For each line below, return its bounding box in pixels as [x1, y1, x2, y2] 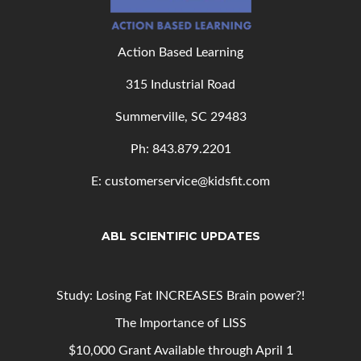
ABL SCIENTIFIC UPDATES [101, 229, 260, 244]
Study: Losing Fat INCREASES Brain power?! [56, 289, 305, 303]
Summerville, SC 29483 [114, 110, 247, 124]
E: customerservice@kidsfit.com [91, 175, 270, 189]
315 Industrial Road [126, 78, 235, 92]
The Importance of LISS [114, 317, 247, 330]
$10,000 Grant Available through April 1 [68, 344, 293, 358]
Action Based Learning [118, 46, 243, 60]
